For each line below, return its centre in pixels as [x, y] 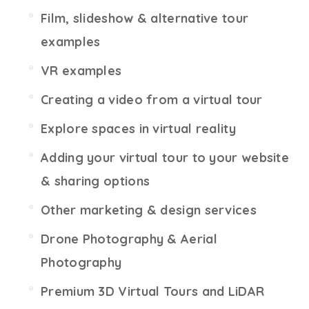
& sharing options [96, 181]
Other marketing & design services [149, 210]
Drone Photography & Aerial [129, 239]
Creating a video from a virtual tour [152, 100]
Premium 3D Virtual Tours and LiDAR [153, 291]
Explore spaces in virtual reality [138, 129]
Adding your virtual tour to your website [165, 158]
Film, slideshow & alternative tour [145, 18]
